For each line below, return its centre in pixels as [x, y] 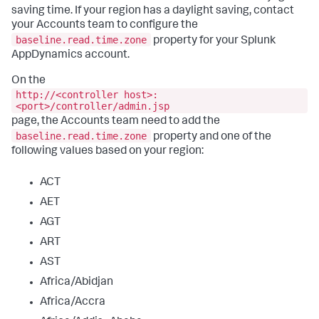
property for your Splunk [213, 41]
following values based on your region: [108, 151]
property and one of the [211, 137]
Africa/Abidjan [77, 282]
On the [28, 81]
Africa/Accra [73, 302]
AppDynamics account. [70, 55]
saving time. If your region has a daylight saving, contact [153, 11]
